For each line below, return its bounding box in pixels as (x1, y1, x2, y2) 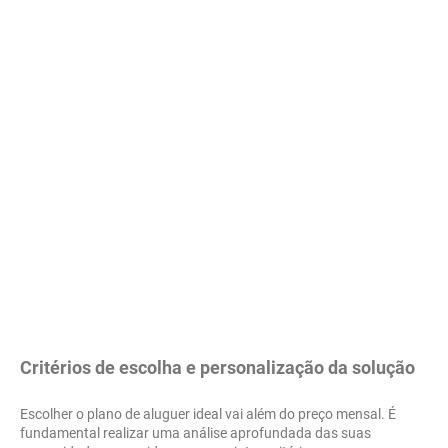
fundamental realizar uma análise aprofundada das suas (20, 425, 371, 442)
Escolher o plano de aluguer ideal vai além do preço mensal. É (20, 406, 396, 423)
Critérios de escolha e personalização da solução (20, 357, 415, 379)
